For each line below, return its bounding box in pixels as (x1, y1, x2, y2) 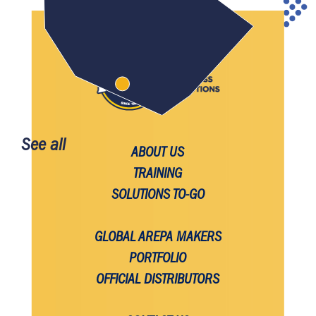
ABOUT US (131, 146, 185, 161)
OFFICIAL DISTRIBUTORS (96, 273, 220, 288)
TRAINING (133, 167, 183, 182)
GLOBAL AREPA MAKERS (94, 231, 221, 245)
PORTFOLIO (129, 252, 187, 267)
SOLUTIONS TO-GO (111, 188, 205, 203)
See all (21, 138, 66, 156)
